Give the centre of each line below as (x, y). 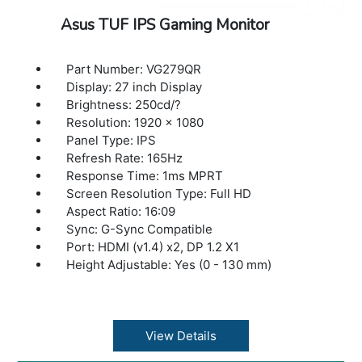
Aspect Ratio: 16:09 (121, 211)
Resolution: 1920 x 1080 (135, 122)
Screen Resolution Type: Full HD (159, 194)
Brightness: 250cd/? (124, 105)
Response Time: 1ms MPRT (145, 176)
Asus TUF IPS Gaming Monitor (164, 25)
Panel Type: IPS (112, 140)
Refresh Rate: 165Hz (125, 158)
